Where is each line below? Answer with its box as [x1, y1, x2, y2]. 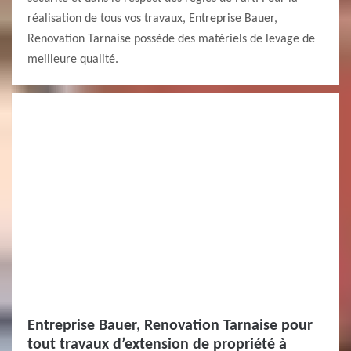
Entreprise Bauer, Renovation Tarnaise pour [27, 318, 313, 334]
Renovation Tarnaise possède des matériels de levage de [27, 33, 315, 45]
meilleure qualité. [27, 53, 118, 66]
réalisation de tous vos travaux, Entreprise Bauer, [27, 13, 277, 25]
